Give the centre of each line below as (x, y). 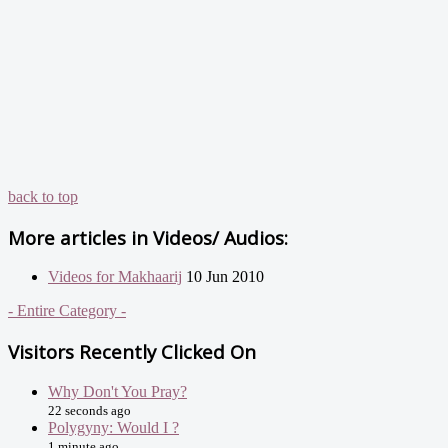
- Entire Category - (67, 311)
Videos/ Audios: (218, 237)
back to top (43, 196)
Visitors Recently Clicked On (132, 351)
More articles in (78, 237)
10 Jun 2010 (223, 277)
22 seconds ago (89, 410)
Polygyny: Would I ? (113, 427)
